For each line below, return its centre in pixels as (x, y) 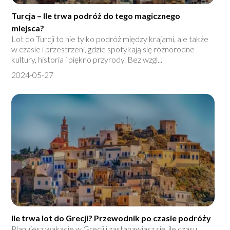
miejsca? (28, 28)
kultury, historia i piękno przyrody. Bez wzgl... (87, 60)
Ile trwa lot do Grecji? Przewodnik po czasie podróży (111, 218)
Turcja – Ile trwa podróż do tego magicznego (96, 16)
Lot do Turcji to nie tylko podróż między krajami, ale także (110, 39)
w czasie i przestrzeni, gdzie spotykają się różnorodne (103, 49)
